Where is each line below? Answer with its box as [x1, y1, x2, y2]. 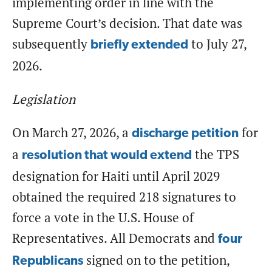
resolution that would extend [22, 149, 192, 162]
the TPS [192, 146, 239, 163]
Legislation [12, 90, 75, 107]
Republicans [12, 254, 83, 268]
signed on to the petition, [83, 251, 229, 268]
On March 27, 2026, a [12, 124, 132, 141]
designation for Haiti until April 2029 [12, 168, 220, 185]
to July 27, [188, 35, 246, 52]
